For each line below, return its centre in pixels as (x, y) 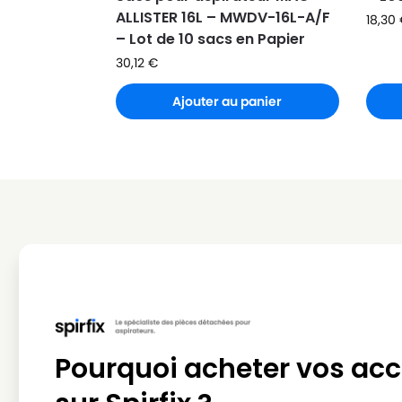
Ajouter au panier (227, 101)
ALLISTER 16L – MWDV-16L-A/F (223, 17)
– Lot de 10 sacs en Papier (210, 39)
